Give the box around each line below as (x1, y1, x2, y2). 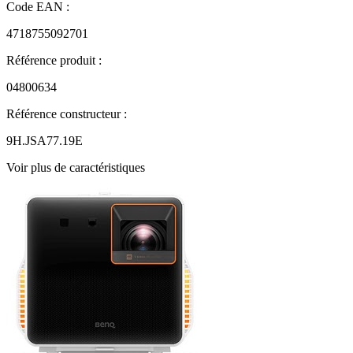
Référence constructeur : (6, 106, 127, 121)
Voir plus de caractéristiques (6, 160, 145, 174)
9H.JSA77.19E (6, 133, 83, 147)
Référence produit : (6, 53, 102, 67)
